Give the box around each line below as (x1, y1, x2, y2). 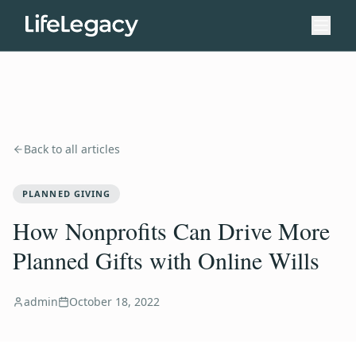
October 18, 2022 (69, 294, 160, 309)
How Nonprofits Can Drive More (13, 215, 330, 246)
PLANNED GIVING (22, 188, 111, 199)
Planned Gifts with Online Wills (13, 244, 319, 276)
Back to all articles (24, 141, 120, 157)
